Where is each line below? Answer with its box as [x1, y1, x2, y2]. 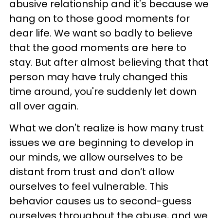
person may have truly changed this [9, 70, 188, 84]
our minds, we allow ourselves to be [9, 150, 183, 164]
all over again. [9, 99, 78, 113]
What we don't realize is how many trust [9, 121, 204, 135]
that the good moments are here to [9, 40, 186, 54]
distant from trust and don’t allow [9, 164, 174, 179]
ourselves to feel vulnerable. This [9, 179, 168, 193]
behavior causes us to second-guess [9, 194, 192, 208]
